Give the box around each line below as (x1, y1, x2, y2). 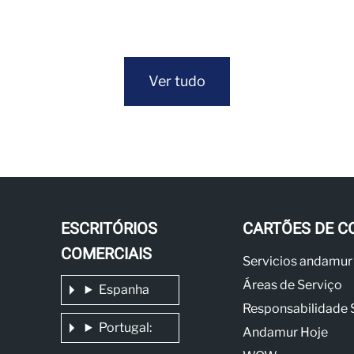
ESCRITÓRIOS (60, 217, 157, 240)
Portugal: (98, 320, 152, 335)
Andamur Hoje (242, 325, 328, 340)
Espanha (98, 282, 149, 297)
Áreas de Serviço (242, 277, 342, 292)
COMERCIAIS (60, 243, 152, 265)
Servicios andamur (242, 254, 352, 269)
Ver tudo (149, 73, 205, 89)
